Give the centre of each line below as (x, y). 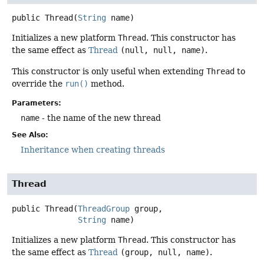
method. (106, 83)
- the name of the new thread (100, 118)
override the (38, 83)
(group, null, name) (165, 253)
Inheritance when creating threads (93, 150)
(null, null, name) (163, 50)
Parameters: (37, 103)
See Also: (30, 135)
